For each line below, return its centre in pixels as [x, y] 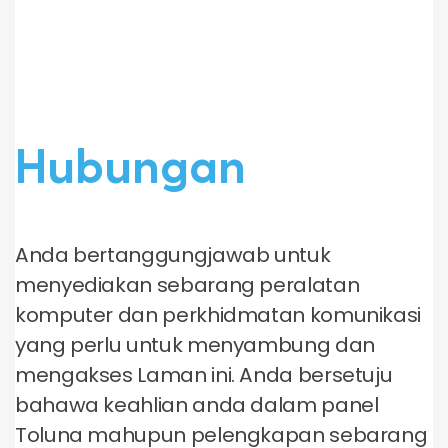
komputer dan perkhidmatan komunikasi [218, 315]
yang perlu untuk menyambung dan [195, 345]
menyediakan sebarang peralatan [187, 285]
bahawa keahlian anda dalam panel [197, 405]
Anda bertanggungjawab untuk [173, 255]
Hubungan [130, 163]
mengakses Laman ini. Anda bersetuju [204, 375]
